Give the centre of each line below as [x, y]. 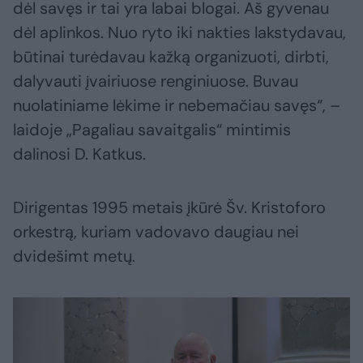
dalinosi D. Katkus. [79, 154]
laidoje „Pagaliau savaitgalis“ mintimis [152, 130]
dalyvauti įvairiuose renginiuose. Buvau [156, 81]
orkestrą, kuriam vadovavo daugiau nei [156, 232]
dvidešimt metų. [74, 256]
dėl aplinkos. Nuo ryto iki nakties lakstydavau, [179, 33]
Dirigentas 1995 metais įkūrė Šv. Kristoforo [169, 208]
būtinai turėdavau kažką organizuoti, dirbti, [171, 57]
